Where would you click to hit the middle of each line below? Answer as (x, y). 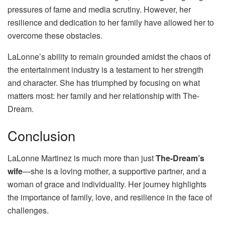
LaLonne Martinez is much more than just (82, 158)
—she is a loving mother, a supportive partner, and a (115, 171)
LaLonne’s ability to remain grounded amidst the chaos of (109, 56)
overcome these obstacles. (55, 35)
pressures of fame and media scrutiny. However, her (99, 9)
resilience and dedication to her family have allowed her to (111, 22)
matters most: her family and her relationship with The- (103, 95)
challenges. (28, 210)
